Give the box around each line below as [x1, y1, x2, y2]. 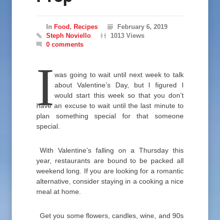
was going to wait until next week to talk [55, 71, 184, 79]
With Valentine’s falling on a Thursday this [40, 146, 184, 154]
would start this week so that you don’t [55, 91, 184, 99]
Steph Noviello [46, 32, 91, 39]
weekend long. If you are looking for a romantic [36, 167, 184, 175]
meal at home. [36, 188, 81, 195]
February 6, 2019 [117, 23, 167, 30]
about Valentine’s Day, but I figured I [55, 81, 184, 89]
